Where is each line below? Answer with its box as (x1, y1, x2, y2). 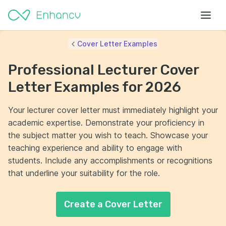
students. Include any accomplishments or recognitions (8, 155, 212, 165)
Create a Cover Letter (64, 199, 162, 210)
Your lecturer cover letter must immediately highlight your (8, 105, 218, 115)
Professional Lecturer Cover (8, 62, 199, 78)
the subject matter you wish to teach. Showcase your (8, 130, 208, 140)
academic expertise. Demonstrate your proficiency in (8, 118, 204, 128)
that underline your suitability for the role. (8, 168, 160, 178)
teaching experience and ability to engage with (8, 143, 182, 153)
